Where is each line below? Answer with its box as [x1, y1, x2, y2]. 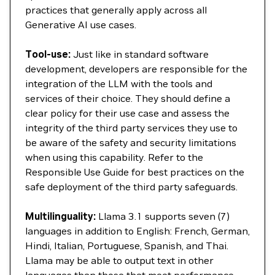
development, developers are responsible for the [25, 63, 247, 75]
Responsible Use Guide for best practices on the [25, 166, 244, 178]
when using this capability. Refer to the [25, 151, 203, 163]
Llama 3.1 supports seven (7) [96, 210, 230, 222]
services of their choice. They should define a [25, 92, 230, 104]
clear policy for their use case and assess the [25, 107, 230, 119]
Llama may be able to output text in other [25, 254, 214, 266]
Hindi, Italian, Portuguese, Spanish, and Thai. [25, 239, 228, 252]
